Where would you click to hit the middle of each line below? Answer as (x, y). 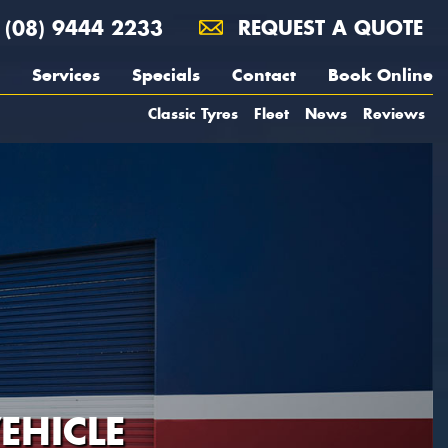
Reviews (394, 113)
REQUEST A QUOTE (327, 27)
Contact (264, 75)
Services (66, 75)
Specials (166, 75)
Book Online (380, 75)
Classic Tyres (193, 113)
